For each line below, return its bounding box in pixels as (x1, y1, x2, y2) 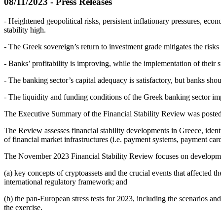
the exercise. (4, 203, 42, 212)
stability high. (4, 25, 46, 34)
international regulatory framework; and (4, 177, 127, 186)
